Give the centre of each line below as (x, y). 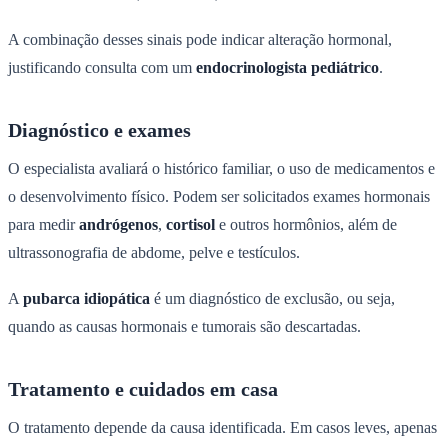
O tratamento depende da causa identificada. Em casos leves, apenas (222, 427)
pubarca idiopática (86, 298)
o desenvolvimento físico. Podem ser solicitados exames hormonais (219, 196)
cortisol (190, 224)
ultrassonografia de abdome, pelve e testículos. (156, 252)
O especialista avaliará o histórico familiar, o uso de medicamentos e (221, 168)
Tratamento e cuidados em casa (143, 388)
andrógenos (118, 224)
